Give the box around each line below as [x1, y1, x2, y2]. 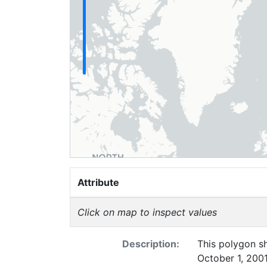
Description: [122, 238, 179, 250]
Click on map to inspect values [77, 206, 217, 218]
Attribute [77, 176, 119, 188]
